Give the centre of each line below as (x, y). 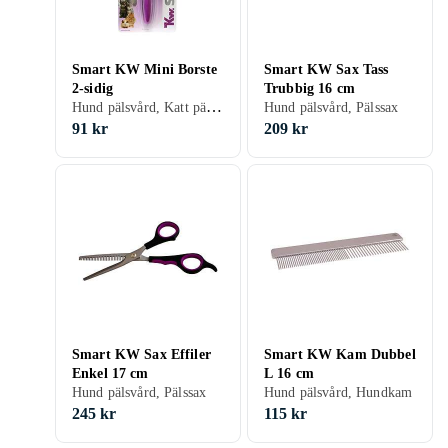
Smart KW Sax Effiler (141, 354)
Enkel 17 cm (110, 373)
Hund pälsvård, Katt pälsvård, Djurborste (214, 106)
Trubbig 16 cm (309, 88)
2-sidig (92, 88)
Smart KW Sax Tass (326, 69)
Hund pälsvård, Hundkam (338, 392)
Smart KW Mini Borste (144, 69)
